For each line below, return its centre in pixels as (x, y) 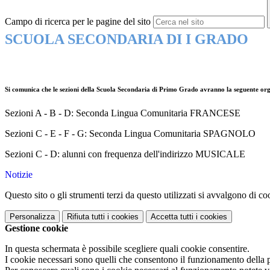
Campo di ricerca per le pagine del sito (78, 22)
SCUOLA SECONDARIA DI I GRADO (127, 39)
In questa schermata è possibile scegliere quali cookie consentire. (127, 249)
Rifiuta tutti (86, 217)
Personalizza (32, 217)
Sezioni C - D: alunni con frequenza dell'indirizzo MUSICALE (125, 154)
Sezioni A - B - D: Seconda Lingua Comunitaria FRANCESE (123, 113)
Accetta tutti (172, 217)
